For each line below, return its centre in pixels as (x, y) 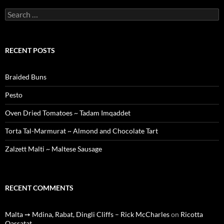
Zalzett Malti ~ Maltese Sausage (53, 149)
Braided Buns (26, 77)
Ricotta (192, 214)
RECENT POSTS (30, 50)
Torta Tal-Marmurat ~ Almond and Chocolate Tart (81, 131)
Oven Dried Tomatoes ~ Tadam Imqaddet (68, 113)
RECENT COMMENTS (39, 188)
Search (15, 12)
